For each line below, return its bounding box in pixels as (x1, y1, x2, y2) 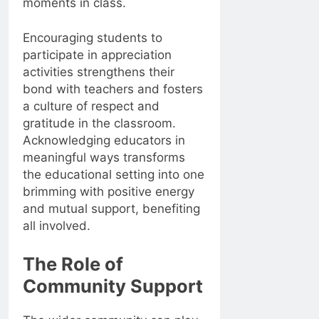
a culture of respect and (23, 99, 159, 114)
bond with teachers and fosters (23, 82, 203, 97)
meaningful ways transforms (23, 150, 185, 165)
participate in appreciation (23, 48, 172, 63)
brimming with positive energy (23, 184, 194, 199)
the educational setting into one (23, 167, 204, 182)
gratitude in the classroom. (23, 116, 176, 131)
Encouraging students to (23, 31, 162, 46)
